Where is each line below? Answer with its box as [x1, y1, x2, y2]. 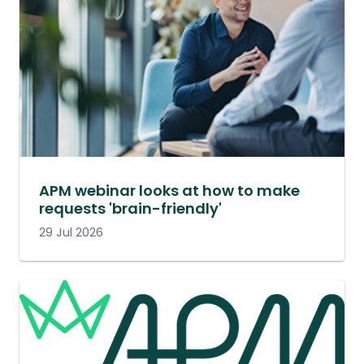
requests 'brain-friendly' [39, 197, 222, 219]
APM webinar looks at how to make [39, 180, 300, 201]
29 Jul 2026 [39, 223, 103, 240]
